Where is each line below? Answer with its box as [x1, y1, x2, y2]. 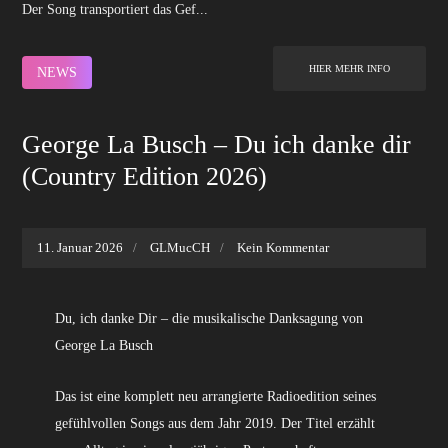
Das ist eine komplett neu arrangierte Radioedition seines [54, 388, 376, 404]
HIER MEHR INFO [308, 63, 390, 75]
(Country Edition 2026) [22, 162, 268, 192]
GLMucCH [150, 240, 211, 256]
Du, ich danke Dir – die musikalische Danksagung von [54, 311, 363, 327]
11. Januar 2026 [37, 240, 124, 256]
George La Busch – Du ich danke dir [22, 130, 412, 160]
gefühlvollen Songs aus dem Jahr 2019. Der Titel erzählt [54, 415, 375, 431]
